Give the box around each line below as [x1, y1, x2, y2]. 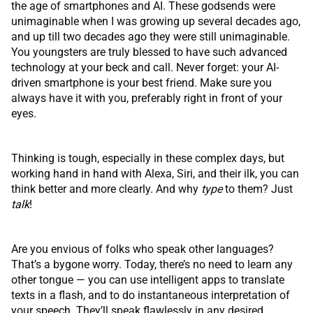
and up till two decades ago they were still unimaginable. [11, 30, 290, 44]
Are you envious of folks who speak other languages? [11, 242, 274, 256]
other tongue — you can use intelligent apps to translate [11, 273, 284, 287]
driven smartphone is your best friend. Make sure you [11, 76, 272, 90]
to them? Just [225, 182, 293, 196]
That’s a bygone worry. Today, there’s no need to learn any [11, 258, 293, 272]
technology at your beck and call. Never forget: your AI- [11, 61, 279, 75]
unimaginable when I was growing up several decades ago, [11, 15, 300, 29]
